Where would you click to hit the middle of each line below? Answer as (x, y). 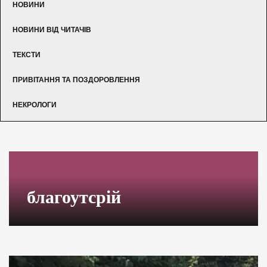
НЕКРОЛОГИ (35, 105)
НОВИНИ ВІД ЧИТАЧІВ (52, 30)
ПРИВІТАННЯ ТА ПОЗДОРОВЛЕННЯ (76, 80)
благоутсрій (74, 197)
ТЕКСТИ (27, 55)
